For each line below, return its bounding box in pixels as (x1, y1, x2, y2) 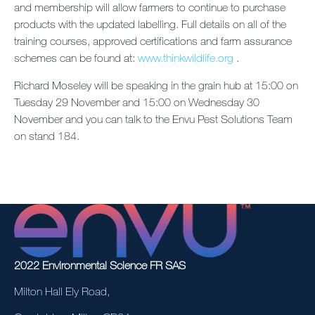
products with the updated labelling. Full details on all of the (14, 18, 286, 30)
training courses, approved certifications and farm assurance (14, 34, 292, 47)
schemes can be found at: (14, 51, 138, 64)
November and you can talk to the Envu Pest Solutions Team (14, 112, 292, 125)
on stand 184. (14, 129, 79, 142)
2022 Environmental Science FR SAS (14, 259, 186, 271)
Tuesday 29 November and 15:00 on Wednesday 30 (14, 96, 259, 108)
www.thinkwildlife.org (138, 51, 233, 64)
